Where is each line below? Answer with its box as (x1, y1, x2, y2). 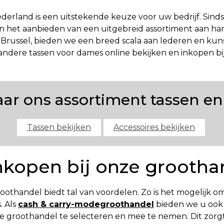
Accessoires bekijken (113, 122, 195, 132)
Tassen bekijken (26, 122, 91, 132)
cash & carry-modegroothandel (18, 199, 154, 209)
